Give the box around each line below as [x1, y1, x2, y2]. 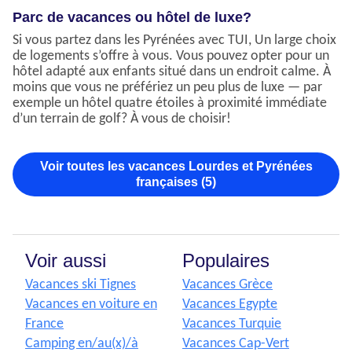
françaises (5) [136, 175, 216, 189]
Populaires [182, 250, 269, 272]
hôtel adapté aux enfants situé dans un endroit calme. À [13, 64, 331, 80]
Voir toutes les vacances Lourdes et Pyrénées [39, 159, 313, 174]
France [25, 317, 64, 332]
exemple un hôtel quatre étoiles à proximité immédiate [13, 96, 327, 112]
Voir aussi [25, 250, 106, 272]
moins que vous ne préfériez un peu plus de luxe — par [13, 80, 322, 96]
